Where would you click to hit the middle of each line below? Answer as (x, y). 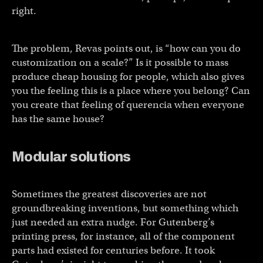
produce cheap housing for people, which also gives (128, 76)
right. (24, 11)
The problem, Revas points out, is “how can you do (126, 48)
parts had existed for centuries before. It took (113, 250)
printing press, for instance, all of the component (123, 236)
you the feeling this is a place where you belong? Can (131, 90)
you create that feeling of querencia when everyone (128, 104)
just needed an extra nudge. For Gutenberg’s (113, 222)
